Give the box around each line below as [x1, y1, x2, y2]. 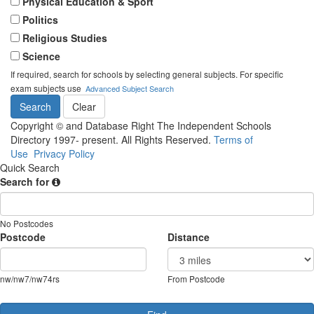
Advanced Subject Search [86, 83, 174, 94]
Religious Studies [22, 31, 107, 45]
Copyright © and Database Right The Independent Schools [11, 118, 271, 132]
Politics [22, 13, 58, 27]
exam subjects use [11, 82, 86, 94]
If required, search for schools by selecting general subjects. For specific [11, 68, 283, 80]
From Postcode [168, 273, 225, 285]
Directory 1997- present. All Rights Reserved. [11, 132, 214, 146]
